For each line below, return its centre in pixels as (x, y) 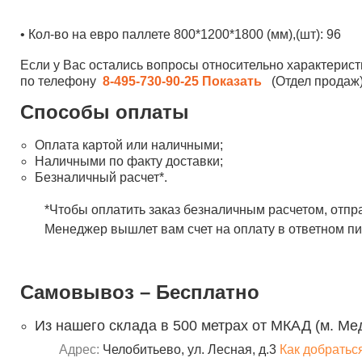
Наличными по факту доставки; (129, 161)
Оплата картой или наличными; (129, 145)
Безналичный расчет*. (101, 177)
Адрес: (81, 349)
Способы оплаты (105, 112)
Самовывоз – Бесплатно (140, 292)
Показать (232, 81)
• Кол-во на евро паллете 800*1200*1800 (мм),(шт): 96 (181, 34)
